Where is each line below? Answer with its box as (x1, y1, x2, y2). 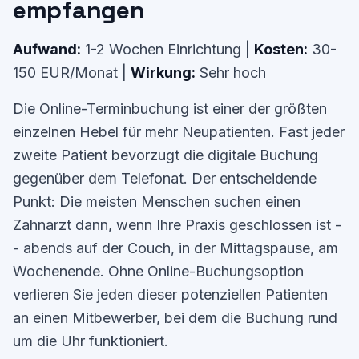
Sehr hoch (196, 64, 266, 81)
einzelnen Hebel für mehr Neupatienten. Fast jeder (13, 123, 345, 140)
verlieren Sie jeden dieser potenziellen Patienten (13, 286, 328, 303)
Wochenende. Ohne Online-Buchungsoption (13, 263, 304, 280)
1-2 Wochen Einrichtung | (81, 41, 254, 58)
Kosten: (254, 41, 308, 58)
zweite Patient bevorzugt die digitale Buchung (13, 147, 318, 163)
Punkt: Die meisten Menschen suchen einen (13, 193, 301, 210)
